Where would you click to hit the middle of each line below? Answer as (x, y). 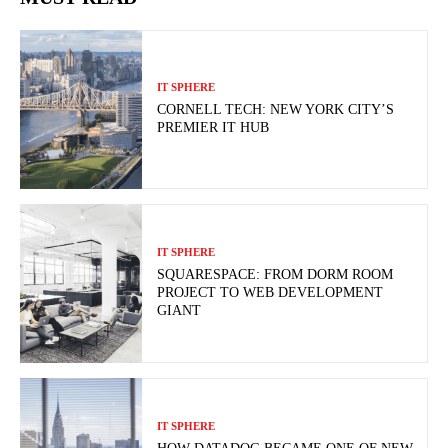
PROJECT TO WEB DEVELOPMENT (270, 292)
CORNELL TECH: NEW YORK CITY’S (276, 109)
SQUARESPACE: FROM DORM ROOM (275, 274)
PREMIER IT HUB (213, 127)
